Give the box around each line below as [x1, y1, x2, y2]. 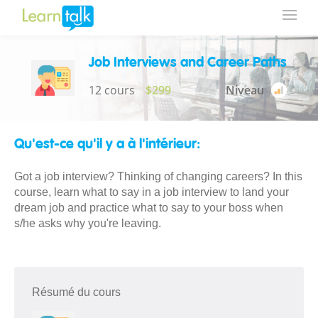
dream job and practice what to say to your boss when [14, 202, 283, 214]
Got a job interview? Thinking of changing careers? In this [14, 170, 302, 182]
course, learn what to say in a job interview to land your [14, 186, 289, 198]
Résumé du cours [32, 286, 121, 298]
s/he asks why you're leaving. [14, 217, 161, 229]
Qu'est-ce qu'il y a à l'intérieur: [14, 138, 200, 152]
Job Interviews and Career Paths [89, 56, 287, 70]
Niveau [226, 82, 265, 98]
